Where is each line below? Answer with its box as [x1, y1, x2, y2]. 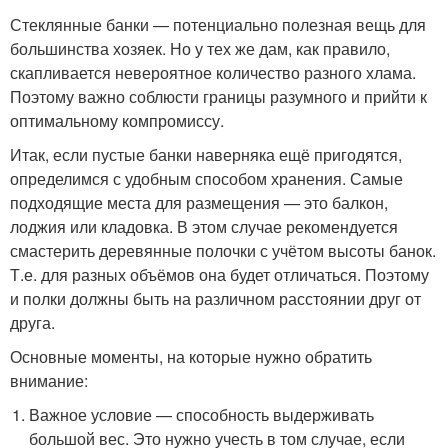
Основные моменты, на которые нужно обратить [10, 344, 372, 368]
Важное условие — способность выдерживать [29, 402, 375, 426]
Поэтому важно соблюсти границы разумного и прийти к [10, 84, 427, 108]
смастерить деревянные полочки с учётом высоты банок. [10, 238, 436, 262]
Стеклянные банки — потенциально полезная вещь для [10, 12, 426, 36]
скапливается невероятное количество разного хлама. [10, 60, 416, 84]
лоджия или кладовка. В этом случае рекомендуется [10, 214, 398, 238]
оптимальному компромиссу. [10, 108, 224, 132]
